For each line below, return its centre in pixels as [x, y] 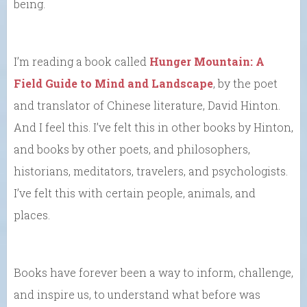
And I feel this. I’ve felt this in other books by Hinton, [153, 127]
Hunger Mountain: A [207, 61]
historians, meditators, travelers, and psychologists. [151, 171]
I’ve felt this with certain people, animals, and [135, 193]
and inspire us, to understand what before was [137, 294]
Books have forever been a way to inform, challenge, [153, 272]
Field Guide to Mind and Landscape [113, 83]
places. [32, 214]
